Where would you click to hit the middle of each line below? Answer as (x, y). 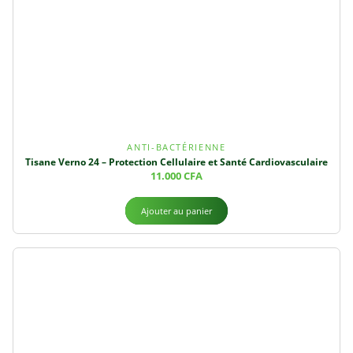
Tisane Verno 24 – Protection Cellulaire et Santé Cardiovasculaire (176, 162)
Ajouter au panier (176, 210)
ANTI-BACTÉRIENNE (176, 147)
